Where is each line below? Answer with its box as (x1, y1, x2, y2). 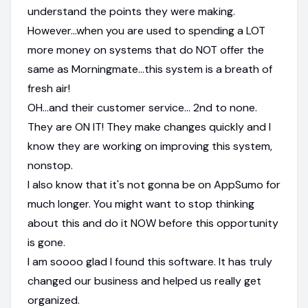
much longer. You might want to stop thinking (27, 196, 254, 211)
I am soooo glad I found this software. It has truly (27, 254, 272, 269)
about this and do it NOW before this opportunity (27, 215, 278, 230)
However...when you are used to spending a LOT (27, 23, 265, 38)
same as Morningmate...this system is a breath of (27, 61, 272, 76)
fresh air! (27, 80, 70, 96)
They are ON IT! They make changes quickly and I (27, 119, 271, 134)
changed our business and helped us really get (27, 273, 261, 288)
